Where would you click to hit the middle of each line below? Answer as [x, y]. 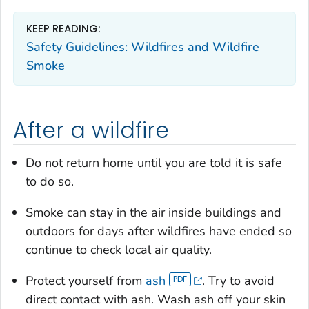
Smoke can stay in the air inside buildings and [153, 213]
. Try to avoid [238, 281]
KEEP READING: [63, 28]
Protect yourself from [86, 281]
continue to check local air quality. [119, 250]
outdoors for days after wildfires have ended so [159, 231]
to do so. [50, 182]
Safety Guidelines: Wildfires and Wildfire [143, 47]
